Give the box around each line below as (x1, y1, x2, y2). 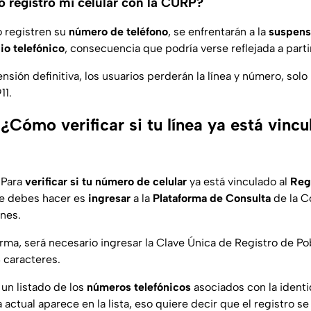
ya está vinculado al (187, 175, 287, 189)
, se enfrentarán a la (168, 25, 269, 39)
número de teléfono (66, 25, 168, 39)
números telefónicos (87, 280, 191, 294)
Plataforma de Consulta (150, 192, 271, 205)
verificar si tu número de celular (25, 175, 187, 189)
